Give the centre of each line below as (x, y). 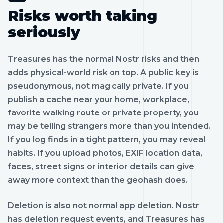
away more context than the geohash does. (98, 180)
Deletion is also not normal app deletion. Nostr (104, 205)
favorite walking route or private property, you (103, 112)
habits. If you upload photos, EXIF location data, (105, 153)
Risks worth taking (83, 15)
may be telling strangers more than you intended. (109, 126)
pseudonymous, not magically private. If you (98, 86)
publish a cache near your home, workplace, (99, 99)
